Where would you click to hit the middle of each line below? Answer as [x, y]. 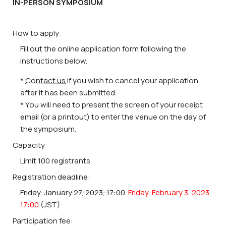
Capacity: [30, 145]
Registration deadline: [51, 177]
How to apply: [37, 33]
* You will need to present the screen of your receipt [111, 105]
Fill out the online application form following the [103, 49]
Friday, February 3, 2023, [168, 193]
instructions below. [54, 61]
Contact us [45, 81]
